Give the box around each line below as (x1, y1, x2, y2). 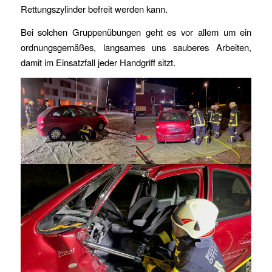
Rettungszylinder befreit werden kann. (20, 2, 168, 16)
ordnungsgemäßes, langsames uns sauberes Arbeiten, (20, 40, 252, 53)
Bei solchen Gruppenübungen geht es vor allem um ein (20, 25, 252, 38)
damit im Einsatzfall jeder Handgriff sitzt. (20, 55, 175, 69)
